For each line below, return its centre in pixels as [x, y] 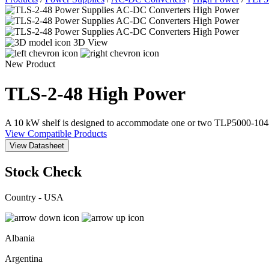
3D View [91, 43]
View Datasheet [37, 146]
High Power [137, 93]
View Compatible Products [56, 134]
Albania [20, 238]
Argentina [24, 258]
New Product [30, 64]
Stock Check [43, 172]
